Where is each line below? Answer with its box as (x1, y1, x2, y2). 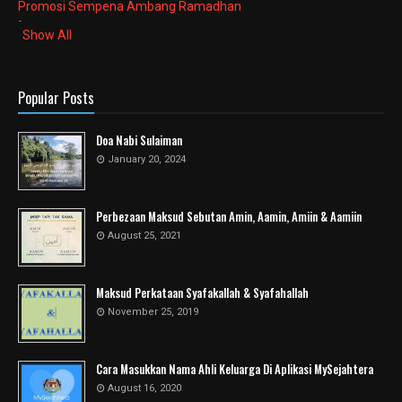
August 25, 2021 (108, 230, 181, 241)
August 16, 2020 (108, 382, 181, 394)
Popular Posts (18, 87, 94, 109)
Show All (22, 28, 72, 42)
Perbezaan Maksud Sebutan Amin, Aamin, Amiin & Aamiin (96, 207, 362, 225)
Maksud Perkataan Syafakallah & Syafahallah (96, 284, 309, 301)
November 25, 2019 (108, 306, 198, 318)
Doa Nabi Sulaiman (96, 131, 182, 149)
